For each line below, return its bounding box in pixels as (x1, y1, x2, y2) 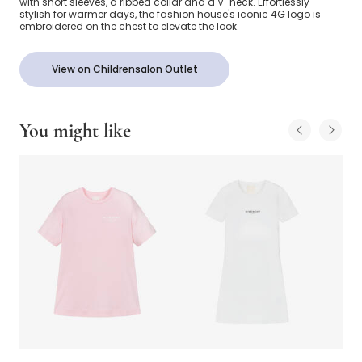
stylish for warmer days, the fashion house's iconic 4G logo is (19, 7, 321, 22)
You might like (19, 119, 131, 143)
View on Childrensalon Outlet (51, 62, 198, 77)
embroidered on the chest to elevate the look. (19, 19, 239, 34)
